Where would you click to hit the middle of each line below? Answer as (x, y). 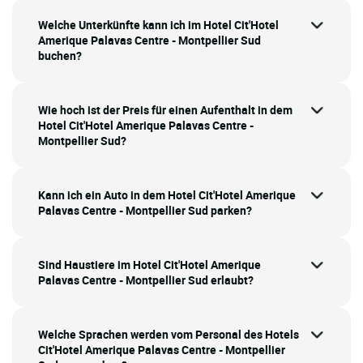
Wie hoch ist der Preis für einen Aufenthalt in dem (165, 109)
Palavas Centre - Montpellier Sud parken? (145, 210)
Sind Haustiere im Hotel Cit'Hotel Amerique (149, 264)
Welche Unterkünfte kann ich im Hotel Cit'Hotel (158, 24)
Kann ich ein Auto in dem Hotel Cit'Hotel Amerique (167, 194)
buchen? (60, 55)
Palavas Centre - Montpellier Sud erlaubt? (146, 280)
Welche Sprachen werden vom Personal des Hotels (169, 334)
